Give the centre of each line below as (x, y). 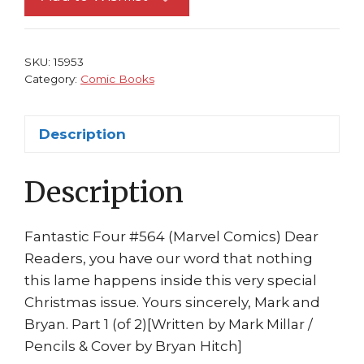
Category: (52, 79)
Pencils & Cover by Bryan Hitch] (133, 346)
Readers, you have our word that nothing (169, 258)
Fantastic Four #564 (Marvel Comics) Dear (171, 236)
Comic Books (117, 79)
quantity (174, 145)
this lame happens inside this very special (171, 280)
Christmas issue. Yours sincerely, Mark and (172, 302)
